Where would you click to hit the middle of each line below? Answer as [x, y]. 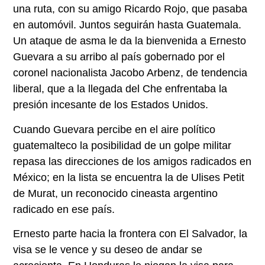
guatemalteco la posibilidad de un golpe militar [122, 145]
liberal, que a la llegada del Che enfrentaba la [120, 89]
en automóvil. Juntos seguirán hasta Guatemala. [127, 25]
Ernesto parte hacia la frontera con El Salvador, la [130, 233]
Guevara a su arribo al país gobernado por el [119, 57]
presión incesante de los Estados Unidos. [111, 105]
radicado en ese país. [64, 209]
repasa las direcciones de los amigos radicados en [132, 161]
